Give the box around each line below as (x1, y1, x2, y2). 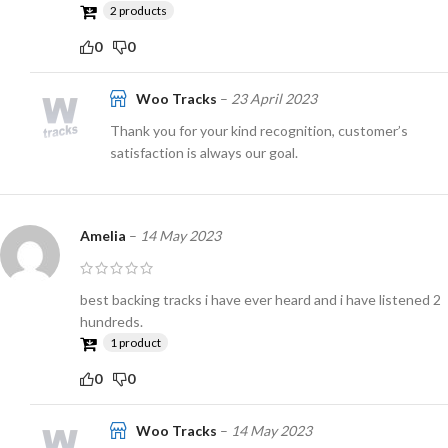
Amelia (80, 226, 129, 244)
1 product (110, 334, 161, 350)
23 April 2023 (231, 89, 317, 107)
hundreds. (80, 312, 143, 330)
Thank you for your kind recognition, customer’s (110, 121, 408, 139)
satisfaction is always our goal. (110, 143, 298, 161)
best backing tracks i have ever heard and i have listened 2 (80, 290, 441, 308)
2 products (110, 2, 167, 18)
